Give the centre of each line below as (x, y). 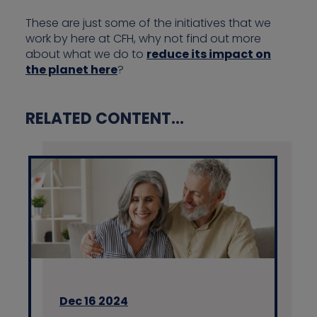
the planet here (71, 70)
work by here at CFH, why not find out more (143, 39)
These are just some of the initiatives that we (148, 23)
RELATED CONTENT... (105, 119)
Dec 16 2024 (94, 301)
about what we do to (86, 54)
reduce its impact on (209, 54)
